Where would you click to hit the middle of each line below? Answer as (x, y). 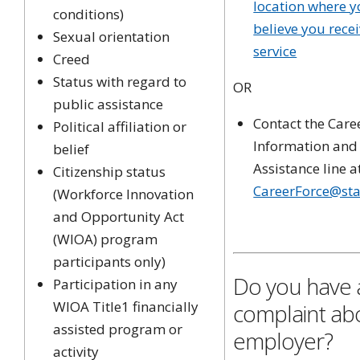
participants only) (110, 261)
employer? (283, 341)
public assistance (108, 104)
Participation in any (116, 284)
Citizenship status (110, 171)
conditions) (89, 14)
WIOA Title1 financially (126, 306)
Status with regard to (120, 81)
